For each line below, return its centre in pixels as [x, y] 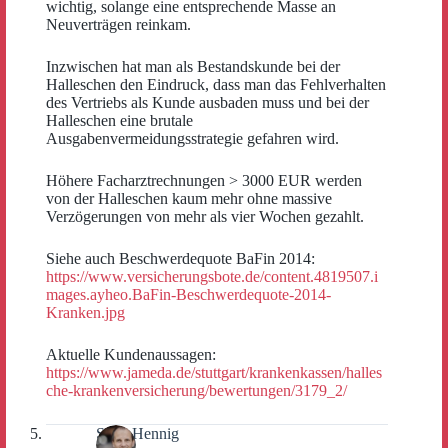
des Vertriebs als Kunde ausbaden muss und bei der [207, 102]
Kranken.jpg [85, 312]
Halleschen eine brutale [119, 120]
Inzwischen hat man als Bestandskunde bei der [193, 66]
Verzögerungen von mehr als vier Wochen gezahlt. [205, 216]
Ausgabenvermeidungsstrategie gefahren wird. [192, 138]
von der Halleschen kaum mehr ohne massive [189, 198]
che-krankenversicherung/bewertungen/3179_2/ [196, 390]
